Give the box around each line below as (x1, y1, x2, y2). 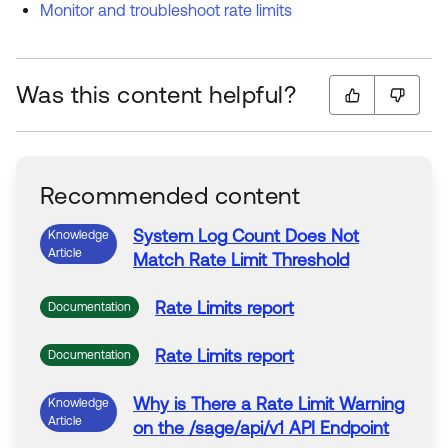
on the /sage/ (133, 418, 240, 438)
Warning (334, 394, 404, 414)
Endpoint (315, 418, 389, 438)
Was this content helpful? (16, 81, 296, 108)
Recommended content (40, 182, 301, 209)
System (133, 226, 193, 246)
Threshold (267, 250, 349, 270)
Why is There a (133, 394, 256, 414)
